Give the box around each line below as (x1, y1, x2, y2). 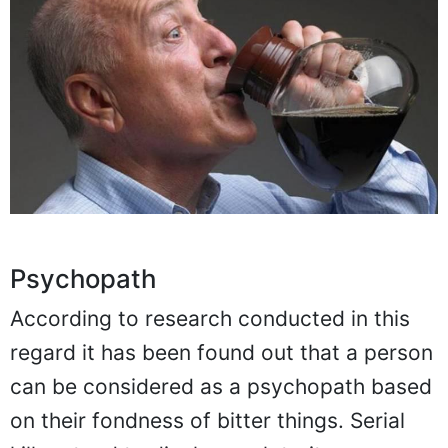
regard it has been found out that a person (10, 339, 433, 365)
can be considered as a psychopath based (10, 373, 432, 399)
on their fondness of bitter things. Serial (10, 407, 405, 433)
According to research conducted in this (10, 305, 410, 331)
